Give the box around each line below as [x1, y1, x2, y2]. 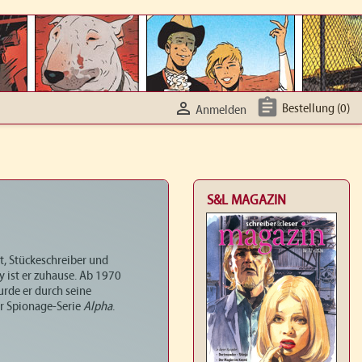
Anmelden [195, 103, 246, 117]
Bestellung [281, 102, 335, 116]
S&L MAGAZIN [207, 193, 286, 208]
